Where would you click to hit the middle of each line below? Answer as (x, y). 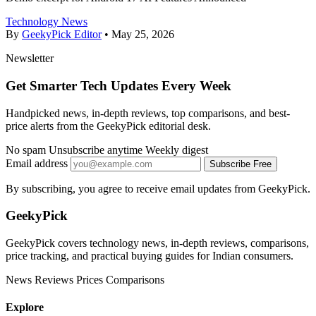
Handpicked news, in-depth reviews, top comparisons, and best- (148, 113)
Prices (90, 279)
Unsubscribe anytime (96, 150)
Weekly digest (177, 150)
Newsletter (30, 59)
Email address (37, 163)
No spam (26, 150)
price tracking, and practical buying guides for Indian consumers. (150, 255)
